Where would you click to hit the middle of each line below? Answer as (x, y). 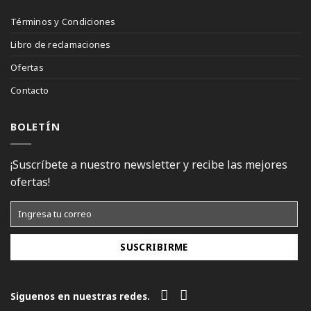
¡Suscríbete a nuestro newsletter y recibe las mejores (149, 164)
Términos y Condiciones (63, 21)
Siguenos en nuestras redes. (80, 296)
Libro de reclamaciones (61, 44)
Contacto (30, 90)
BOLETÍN (35, 126)
